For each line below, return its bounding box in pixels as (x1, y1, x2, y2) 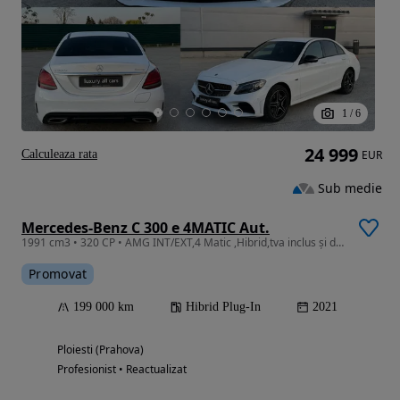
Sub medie (318, 179, 382, 196)
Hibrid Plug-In (186, 300, 261, 314)
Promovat (29, 265, 87, 283)
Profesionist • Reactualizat (57, 362, 187, 378)
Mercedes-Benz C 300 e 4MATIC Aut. (21, 218, 270, 238)
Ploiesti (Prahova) (57, 342, 144, 358)
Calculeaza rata (21, 147, 97, 162)
